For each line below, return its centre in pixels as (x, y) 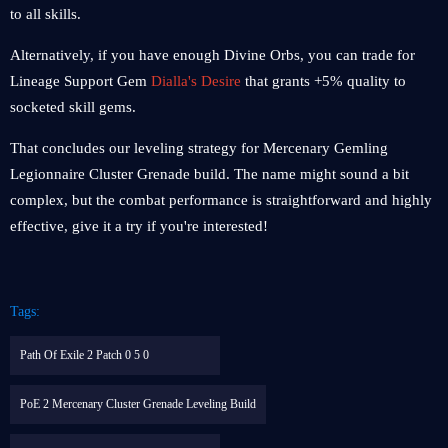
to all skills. (45, 14)
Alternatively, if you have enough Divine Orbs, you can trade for (212, 55)
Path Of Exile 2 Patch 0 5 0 (84, 355)
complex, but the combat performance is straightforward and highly (221, 200)
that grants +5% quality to (323, 81)
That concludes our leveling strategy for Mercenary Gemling (199, 148)
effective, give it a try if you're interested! (139, 226)
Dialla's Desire (196, 81)
